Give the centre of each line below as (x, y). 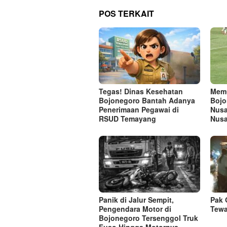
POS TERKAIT (126, 13)
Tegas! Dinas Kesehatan (141, 91)
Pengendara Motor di (135, 209)
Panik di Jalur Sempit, (136, 200)
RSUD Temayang (127, 119)
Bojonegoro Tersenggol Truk (148, 218)
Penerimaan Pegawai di (139, 110)
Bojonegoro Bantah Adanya (147, 101)
